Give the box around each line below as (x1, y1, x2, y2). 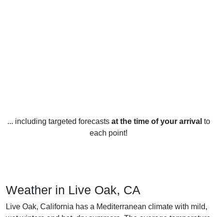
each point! (90, 128, 127, 137)
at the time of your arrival (111, 117, 202, 125)
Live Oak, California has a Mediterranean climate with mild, (6, 202, 207, 211)
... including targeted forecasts (7, 117, 111, 125)
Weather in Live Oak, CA (6, 183, 140, 197)
